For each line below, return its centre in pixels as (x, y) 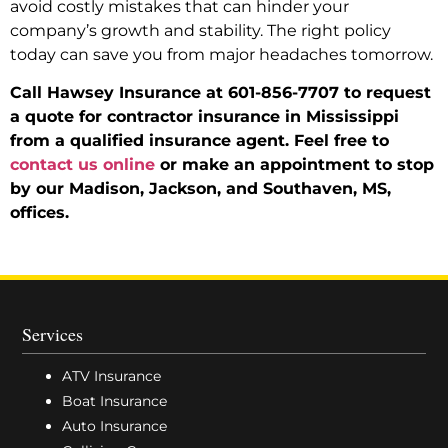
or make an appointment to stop (294, 164)
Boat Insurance (115, 400)
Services (53, 333)
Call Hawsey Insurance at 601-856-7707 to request (220, 92)
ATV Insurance (112, 375)
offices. (44, 212)
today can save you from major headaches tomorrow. (221, 54)
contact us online (82, 164)
